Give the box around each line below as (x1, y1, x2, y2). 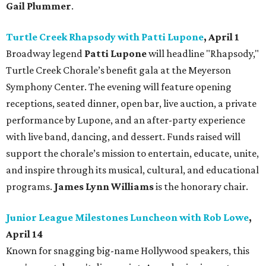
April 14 (6, 228, 43, 240)
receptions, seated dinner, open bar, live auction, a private (6, 97, 256, 110)
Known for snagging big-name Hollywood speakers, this (6, 245, 249, 257)
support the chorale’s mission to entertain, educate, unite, (6, 147, 259, 160)
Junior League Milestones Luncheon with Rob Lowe (6, 211, 249, 224)
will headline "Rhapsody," (148, 47, 259, 60)
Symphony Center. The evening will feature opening (6, 81, 232, 93)
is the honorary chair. (156, 180, 248, 193)
